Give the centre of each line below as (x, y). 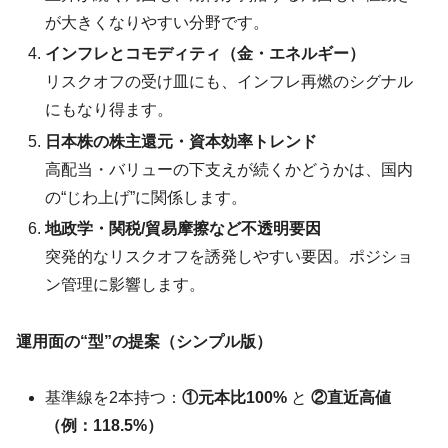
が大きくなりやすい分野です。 (157, 23)
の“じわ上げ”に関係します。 (146, 197)
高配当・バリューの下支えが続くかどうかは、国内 (229, 169)
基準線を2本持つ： (114, 398)
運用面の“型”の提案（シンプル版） (144, 341)
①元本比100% (235, 398)
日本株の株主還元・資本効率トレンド (181, 141)
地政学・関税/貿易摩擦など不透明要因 (183, 228)
